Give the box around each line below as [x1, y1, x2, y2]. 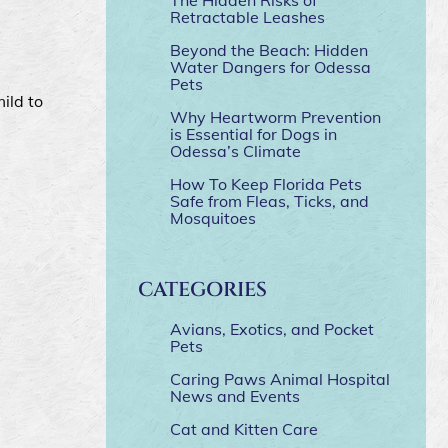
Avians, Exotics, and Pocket [170, 318, 374, 339]
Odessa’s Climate [170, 140, 301, 161]
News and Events [170, 385, 300, 406]
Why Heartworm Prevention [170, 106, 381, 127]
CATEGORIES [138, 275, 267, 303]
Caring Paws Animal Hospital [170, 368, 390, 389]
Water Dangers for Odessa [170, 56, 371, 77]
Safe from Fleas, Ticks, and [170, 190, 369, 211]
